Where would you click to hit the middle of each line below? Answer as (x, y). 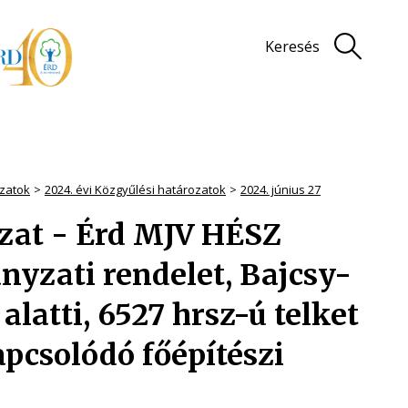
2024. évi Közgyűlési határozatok (135, 189)
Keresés (292, 46)
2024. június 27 (280, 189)
